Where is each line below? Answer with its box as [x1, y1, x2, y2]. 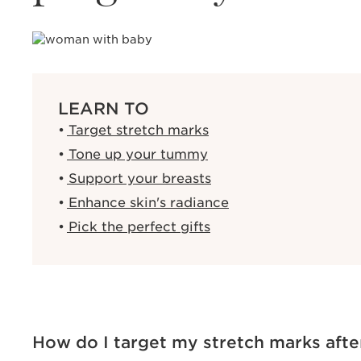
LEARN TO [58, 99, 149, 118]
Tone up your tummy [64, 147, 208, 162]
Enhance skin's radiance [64, 195, 229, 210]
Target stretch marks [64, 122, 209, 138]
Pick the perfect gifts [64, 219, 210, 234]
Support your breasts [64, 171, 211, 186]
